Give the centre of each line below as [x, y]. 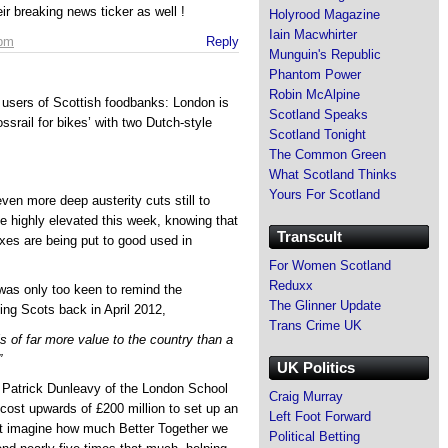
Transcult [309, 236]
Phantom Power [315, 74]
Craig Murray [306, 396]
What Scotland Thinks [333, 174]
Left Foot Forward [320, 416]
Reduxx [291, 285]
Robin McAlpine [314, 94]
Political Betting [314, 436]
